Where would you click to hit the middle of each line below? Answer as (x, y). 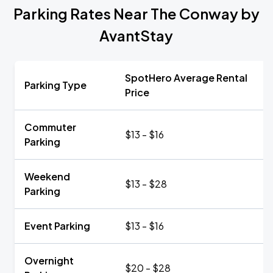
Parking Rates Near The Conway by (136, 13)
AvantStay (136, 35)
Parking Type (55, 85)
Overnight (49, 261)
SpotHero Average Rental (186, 78)
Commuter (50, 127)
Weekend (47, 176)
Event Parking (57, 226)
